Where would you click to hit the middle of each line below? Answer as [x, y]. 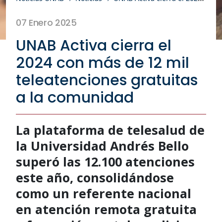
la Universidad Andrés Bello [102, 145]
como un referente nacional [104, 193]
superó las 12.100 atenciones [105, 161]
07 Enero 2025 [46, 22]
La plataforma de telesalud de [110, 130]
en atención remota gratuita [106, 209]
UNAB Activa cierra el [94, 45]
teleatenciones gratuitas [107, 80]
